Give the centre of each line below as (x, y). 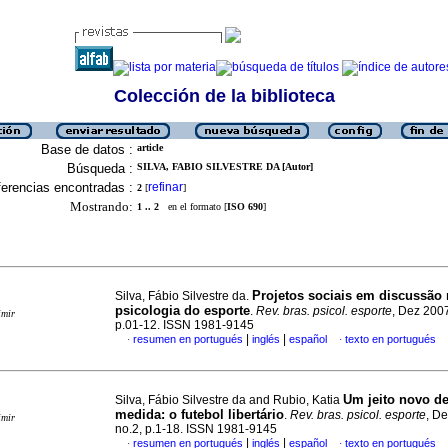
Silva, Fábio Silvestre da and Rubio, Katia (229, 400)
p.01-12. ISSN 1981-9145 (184, 325)
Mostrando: (101, 206)
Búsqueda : (100, 168)
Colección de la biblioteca (224, 96)
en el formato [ (193, 206)
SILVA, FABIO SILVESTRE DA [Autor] (225, 166)
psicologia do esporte (182, 310)
